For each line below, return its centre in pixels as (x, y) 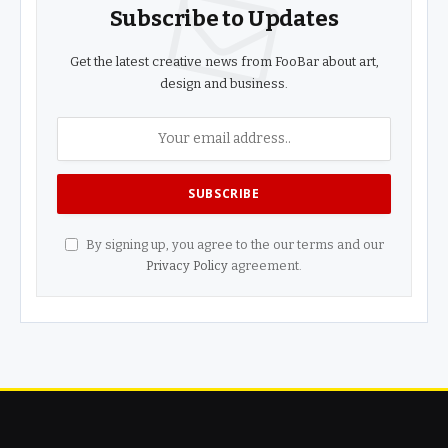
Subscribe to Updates (224, 18)
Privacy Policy (187, 265)
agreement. (265, 265)
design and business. (224, 83)
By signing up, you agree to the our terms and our (233, 244)
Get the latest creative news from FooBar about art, (224, 61)
